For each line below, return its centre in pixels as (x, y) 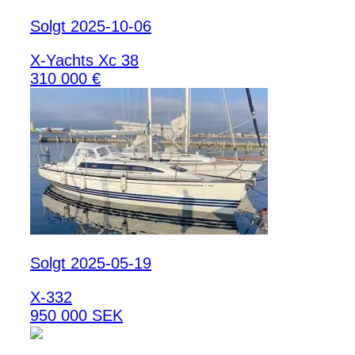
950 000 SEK (76, 315)
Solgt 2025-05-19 (91, 263)
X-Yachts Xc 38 (84, 60)
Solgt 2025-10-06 (91, 26)
